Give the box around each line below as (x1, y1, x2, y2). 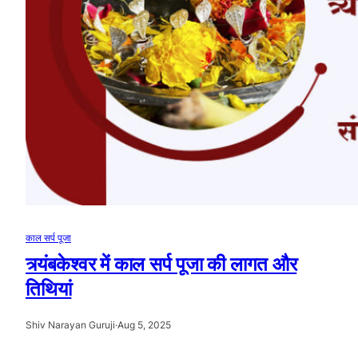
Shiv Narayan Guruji (26, 319, 115, 332)
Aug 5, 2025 (117, 319, 171, 332)
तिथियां (26, 277, 72, 301)
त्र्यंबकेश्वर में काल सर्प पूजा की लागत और (26, 253, 297, 276)
